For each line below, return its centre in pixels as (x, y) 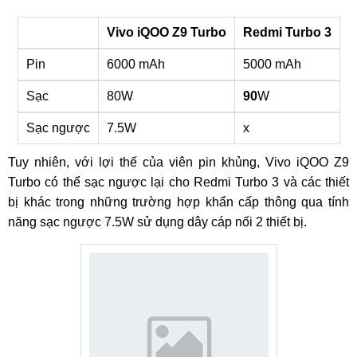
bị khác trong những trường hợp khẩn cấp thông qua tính (178, 202)
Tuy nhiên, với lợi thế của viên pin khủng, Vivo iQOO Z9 (178, 162)
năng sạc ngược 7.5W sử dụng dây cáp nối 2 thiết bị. (157, 222)
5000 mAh (272, 64)
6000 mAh (135, 64)
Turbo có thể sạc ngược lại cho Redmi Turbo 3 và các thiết (178, 182)
